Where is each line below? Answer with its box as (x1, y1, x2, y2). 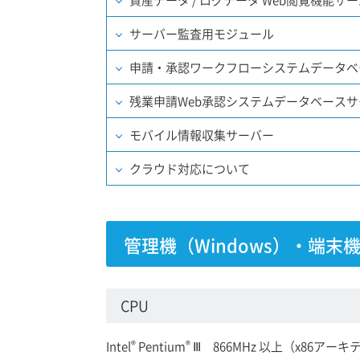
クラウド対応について (129, 160, 250, 178)
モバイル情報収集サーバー (129, 126, 274, 144)
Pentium (136, 337, 186, 354)
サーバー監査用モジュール (129, 25, 274, 43)
